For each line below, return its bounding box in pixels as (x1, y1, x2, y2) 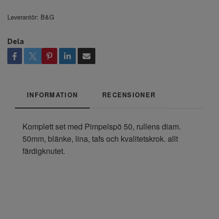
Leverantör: (7, 12, 39, 22)
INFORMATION (27, 90, 78, 99)
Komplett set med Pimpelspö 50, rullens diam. (22, 120, 181, 132)
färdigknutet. (22, 145, 65, 156)
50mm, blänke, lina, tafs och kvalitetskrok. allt (22, 132, 178, 144)
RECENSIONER (102, 90, 156, 99)
